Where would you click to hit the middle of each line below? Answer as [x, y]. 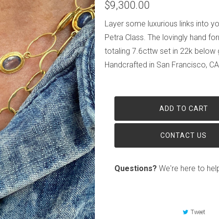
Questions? [136, 168]
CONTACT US [184, 135]
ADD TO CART [184, 108]
